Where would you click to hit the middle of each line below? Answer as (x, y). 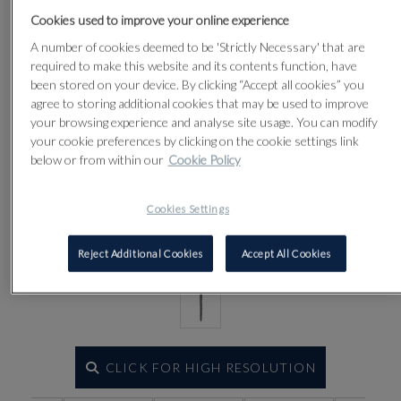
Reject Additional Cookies (140, 253)
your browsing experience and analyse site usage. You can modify (204, 122)
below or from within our (97, 159)
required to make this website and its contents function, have (193, 65)
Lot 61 (145, 26)
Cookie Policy (204, 159)
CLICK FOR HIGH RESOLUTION (210, 367)
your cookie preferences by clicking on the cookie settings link (194, 141)
